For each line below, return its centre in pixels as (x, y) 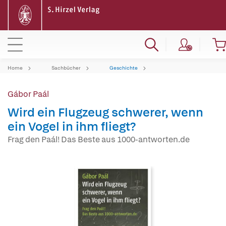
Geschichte (124, 68)
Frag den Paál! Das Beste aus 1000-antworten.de (99, 139)
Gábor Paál (28, 94)
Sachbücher (66, 68)
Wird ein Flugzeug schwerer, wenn (105, 112)
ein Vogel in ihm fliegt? (72, 126)
